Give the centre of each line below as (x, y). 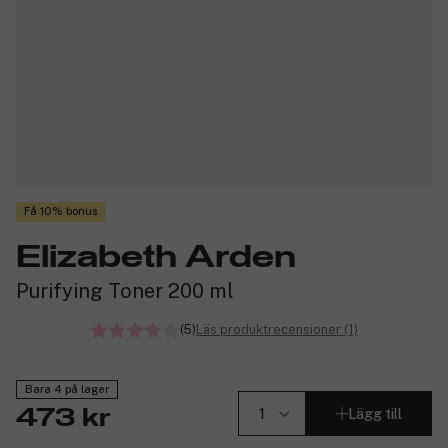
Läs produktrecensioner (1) (277, 329)
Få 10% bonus (60, 211)
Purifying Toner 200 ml (125, 290)
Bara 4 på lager (67, 389)
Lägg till (375, 413)
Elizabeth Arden (156, 257)
